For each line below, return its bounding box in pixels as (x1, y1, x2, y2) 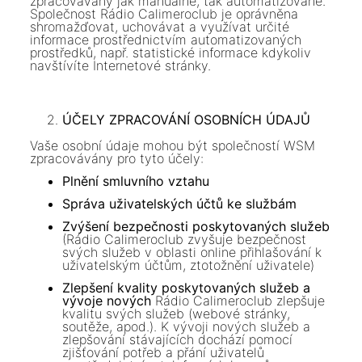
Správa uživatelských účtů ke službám (62, 196, 297, 213)
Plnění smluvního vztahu (62, 173, 210, 190)
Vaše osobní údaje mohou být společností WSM (30, 137, 316, 154)
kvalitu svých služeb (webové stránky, (62, 305, 291, 322)
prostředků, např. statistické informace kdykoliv (30, 44, 312, 61)
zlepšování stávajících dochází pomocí (62, 331, 293, 348)
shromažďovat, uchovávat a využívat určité (30, 18, 290, 35)
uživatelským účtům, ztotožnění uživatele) (62, 257, 315, 274)
